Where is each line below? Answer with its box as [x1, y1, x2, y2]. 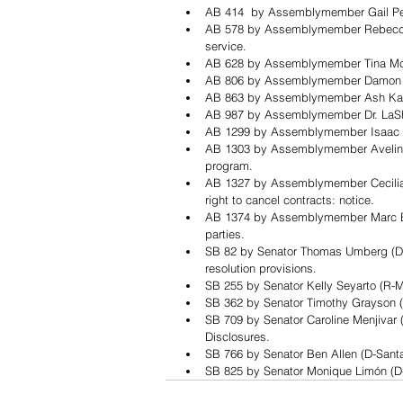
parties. [205, 227, 245, 242]
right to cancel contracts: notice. [205, 193, 374, 208]
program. [205, 158, 253, 174]
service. [205, 39, 246, 54]
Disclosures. [205, 329, 273, 345]
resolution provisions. [205, 261, 317, 276]
